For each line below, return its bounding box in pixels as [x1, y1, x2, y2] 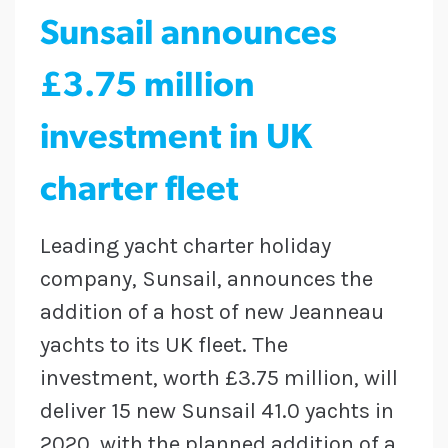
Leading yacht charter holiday [40, 233, 331, 260]
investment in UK [40, 122, 312, 158]
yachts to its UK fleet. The [40, 332, 288, 359]
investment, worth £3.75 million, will [40, 365, 398, 392]
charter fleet [40, 174, 239, 210]
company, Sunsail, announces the [40, 266, 373, 293]
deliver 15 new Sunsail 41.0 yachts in [40, 398, 394, 425]
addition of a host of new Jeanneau [40, 299, 384, 326]
